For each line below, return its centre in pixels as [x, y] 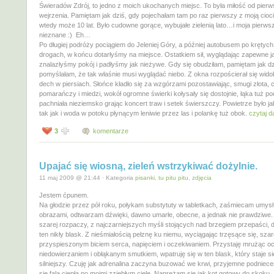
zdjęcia [202, 177]
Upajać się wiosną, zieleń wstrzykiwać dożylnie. [148, 166]
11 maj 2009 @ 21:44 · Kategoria [87, 177]
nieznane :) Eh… [65, 35]
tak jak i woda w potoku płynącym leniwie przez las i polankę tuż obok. [144, 113]
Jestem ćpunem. [64, 195]
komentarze [111, 131]
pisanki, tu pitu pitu [162, 177]
